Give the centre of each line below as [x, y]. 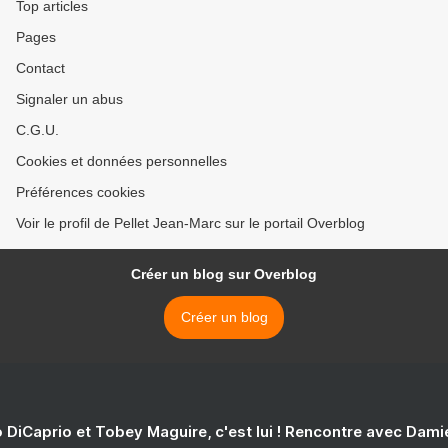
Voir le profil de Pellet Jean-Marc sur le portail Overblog [190, 223]
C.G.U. [37, 130]
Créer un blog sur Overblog [224, 274]
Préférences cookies [80, 192]
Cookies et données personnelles [121, 161]
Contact [40, 68]
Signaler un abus [69, 99]
